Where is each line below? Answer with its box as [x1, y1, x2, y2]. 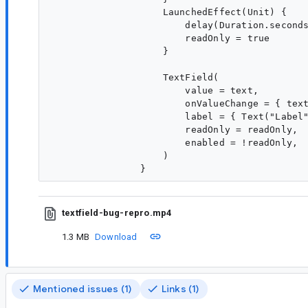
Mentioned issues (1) [33, 282, 131, 295]
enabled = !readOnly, [50, 137, 298, 148]
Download [95, 232, 137, 243]
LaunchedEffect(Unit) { [50, 6, 287, 17]
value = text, [50, 85, 258, 96]
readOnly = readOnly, [50, 124, 298, 135]
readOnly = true [50, 32, 270, 43]
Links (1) [162, 282, 199, 295]
